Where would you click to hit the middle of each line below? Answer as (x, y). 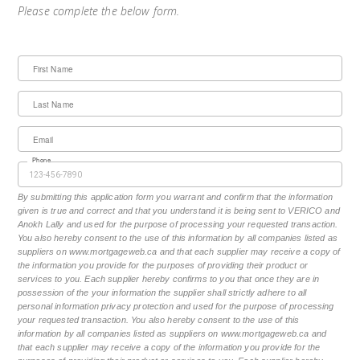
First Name (53, 70)
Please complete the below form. (98, 11)
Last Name (53, 105)
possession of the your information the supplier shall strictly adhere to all (162, 293)
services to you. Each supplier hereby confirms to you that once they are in (168, 279)
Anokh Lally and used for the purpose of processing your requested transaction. (178, 225)
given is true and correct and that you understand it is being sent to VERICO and (178, 211)
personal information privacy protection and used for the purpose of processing (176, 307)
